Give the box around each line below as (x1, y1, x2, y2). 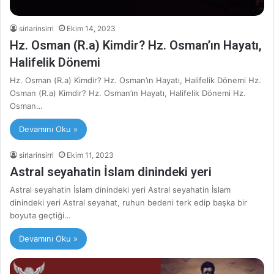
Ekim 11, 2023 (67, 150, 114, 160)
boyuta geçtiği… (10, 210, 71, 220)
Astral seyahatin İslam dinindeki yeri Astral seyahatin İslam (10, 185, 231, 194)
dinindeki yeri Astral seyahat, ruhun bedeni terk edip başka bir (10, 198, 247, 207)
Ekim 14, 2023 (67, 24, 116, 33)
